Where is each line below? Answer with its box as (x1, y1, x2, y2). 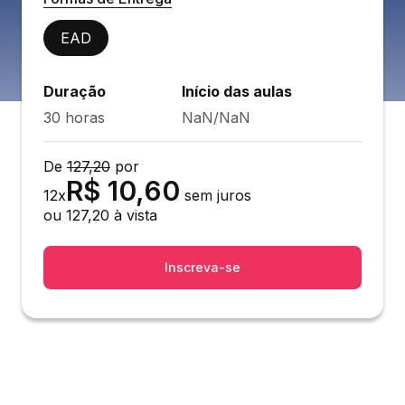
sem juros (184, 186, 251, 204)
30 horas (43, 108, 105, 127)
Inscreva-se (165, 259, 240, 275)
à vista (109, 206, 157, 224)
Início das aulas (182, 82, 292, 100)
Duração (43, 82, 106, 100)
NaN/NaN (182, 108, 250, 127)
